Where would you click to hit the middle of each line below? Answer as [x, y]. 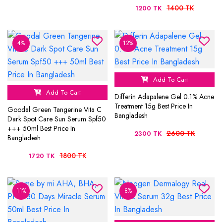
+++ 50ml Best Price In [41, 129]
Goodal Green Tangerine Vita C [55, 110]
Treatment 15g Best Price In [154, 106]
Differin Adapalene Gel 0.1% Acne [164, 97]
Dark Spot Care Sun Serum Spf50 [57, 119]
